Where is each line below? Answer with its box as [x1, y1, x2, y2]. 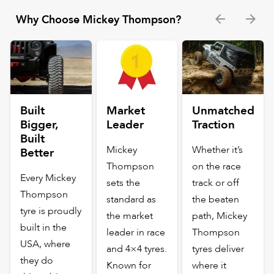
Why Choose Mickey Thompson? [16, 12, 182, 28]
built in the [20, 220, 67, 234]
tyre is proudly [20, 204, 82, 218]
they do [20, 253, 54, 267]
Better [20, 144, 54, 161]
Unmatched [192, 102, 255, 119]
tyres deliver [192, 242, 245, 256]
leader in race [106, 225, 165, 239]
